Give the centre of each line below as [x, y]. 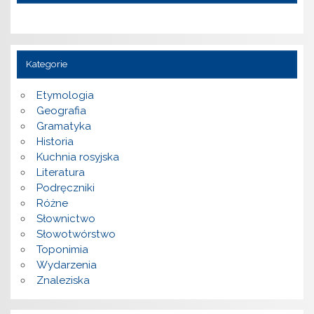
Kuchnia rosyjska [77, 157]
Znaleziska [63, 281]
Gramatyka [63, 127]
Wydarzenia [66, 265]
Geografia [61, 111]
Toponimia [62, 250]
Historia [55, 142]
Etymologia [65, 96]
